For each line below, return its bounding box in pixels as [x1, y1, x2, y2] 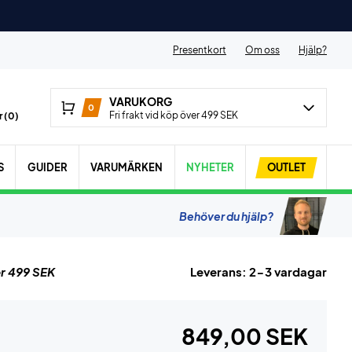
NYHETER [186, 160, 234, 174]
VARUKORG [108, 94, 172, 108]
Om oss [245, 44, 280, 56]
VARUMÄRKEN [90, 160, 163, 174]
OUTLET [266, 160, 306, 174]
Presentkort [173, 44, 226, 56]
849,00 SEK [181, 322, 308, 350]
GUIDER [27, 160, 68, 174]
